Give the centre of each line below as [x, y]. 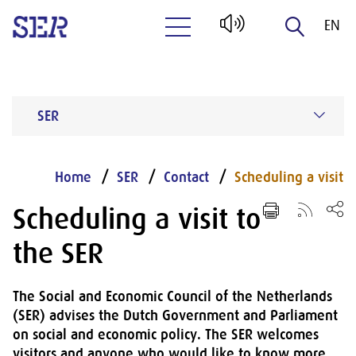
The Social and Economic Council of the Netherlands [172, 296]
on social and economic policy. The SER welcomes [166, 335]
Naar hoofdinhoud [228, 57]
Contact [186, 177]
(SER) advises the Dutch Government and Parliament [175, 315]
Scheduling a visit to [137, 219]
